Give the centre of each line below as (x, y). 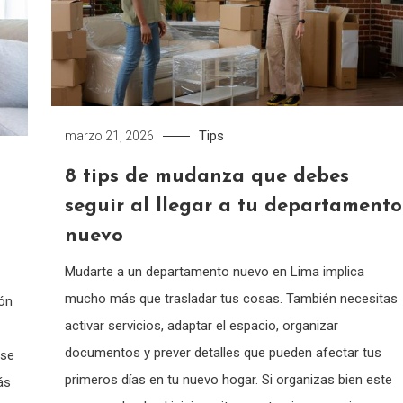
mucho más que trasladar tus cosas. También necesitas (231, 298)
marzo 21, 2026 (109, 135)
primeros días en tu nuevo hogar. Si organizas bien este (228, 379)
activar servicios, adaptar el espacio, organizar (201, 325)
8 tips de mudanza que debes (206, 176)
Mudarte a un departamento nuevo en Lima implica (214, 271)
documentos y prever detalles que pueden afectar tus (223, 352)
